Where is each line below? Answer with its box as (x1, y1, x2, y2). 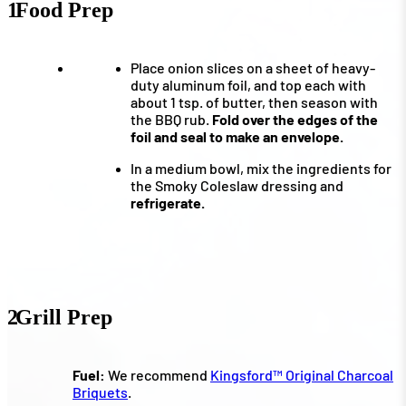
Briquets (72, 383, 128, 401)
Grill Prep (15, 305, 112, 330)
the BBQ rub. (130, 111, 212, 129)
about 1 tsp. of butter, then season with (130, 93, 378, 111)
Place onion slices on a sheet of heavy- (130, 59, 375, 77)
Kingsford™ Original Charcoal (210, 366, 393, 384)
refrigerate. (130, 194, 205, 212)
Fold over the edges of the (212, 111, 378, 129)
